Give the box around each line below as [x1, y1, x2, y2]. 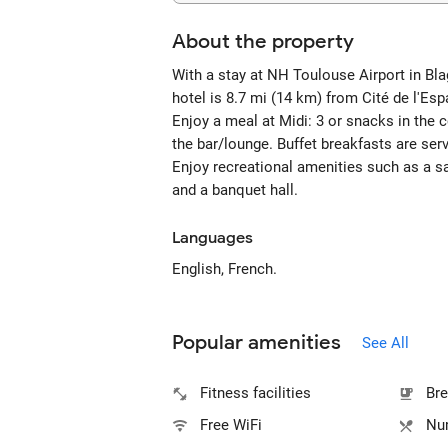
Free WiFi [200, 416, 262, 434]
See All [362, 333, 409, 352]
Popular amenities [172, 330, 341, 355]
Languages [172, 228, 253, 248]
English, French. [172, 260, 277, 278]
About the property [172, 29, 354, 54]
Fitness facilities [200, 384, 311, 402]
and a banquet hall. [172, 181, 298, 199]
